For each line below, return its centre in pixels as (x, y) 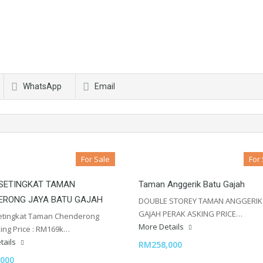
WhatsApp (42, 87)
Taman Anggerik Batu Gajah (192, 185)
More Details (162, 227)
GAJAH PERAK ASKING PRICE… (190, 214)
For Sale (95, 159)
